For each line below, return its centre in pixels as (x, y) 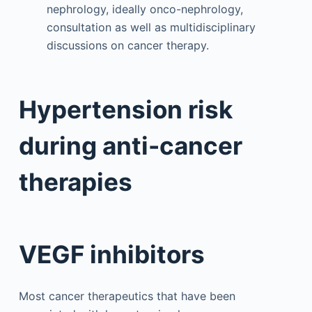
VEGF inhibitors (111, 254)
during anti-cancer (130, 145)
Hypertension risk (125, 109)
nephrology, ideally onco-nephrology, (145, 9)
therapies (75, 181)
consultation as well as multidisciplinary (151, 27)
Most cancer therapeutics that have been (127, 296)
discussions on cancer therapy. (127, 45)
